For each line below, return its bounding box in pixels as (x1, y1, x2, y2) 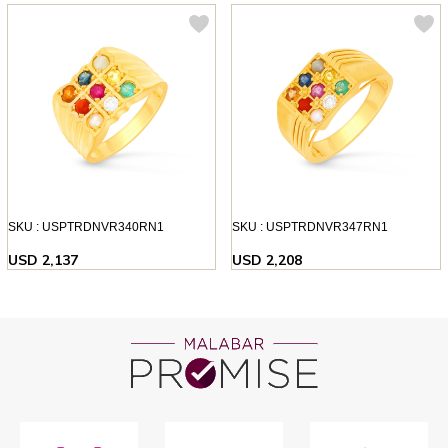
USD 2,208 (232, 250, 303, 269)
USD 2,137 (7, 250, 78, 269)
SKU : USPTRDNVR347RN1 (232, 219, 389, 234)
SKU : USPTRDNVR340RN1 (7, 219, 164, 234)
